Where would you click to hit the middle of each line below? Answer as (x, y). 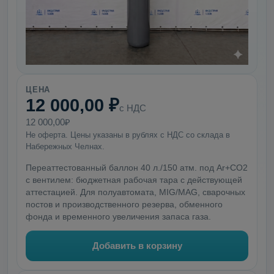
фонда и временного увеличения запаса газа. (118, 217)
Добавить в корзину (137, 245)
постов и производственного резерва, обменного (124, 205)
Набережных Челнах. (65, 146)
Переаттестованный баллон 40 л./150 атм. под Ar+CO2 (137, 168)
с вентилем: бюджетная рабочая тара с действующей (134, 180)
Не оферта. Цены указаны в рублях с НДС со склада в (128, 135)
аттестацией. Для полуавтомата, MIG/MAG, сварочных (135, 192)
